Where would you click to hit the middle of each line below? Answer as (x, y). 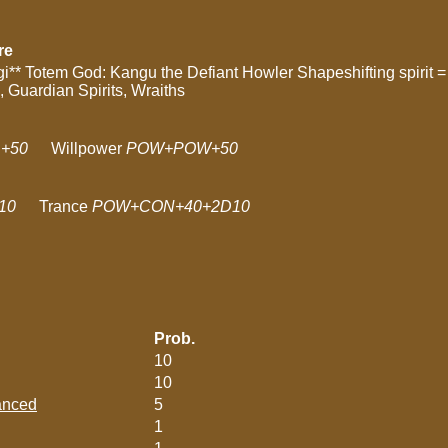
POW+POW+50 (182, 148)
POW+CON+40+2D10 (171, 206)
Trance (63, 206)
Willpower (86, 148)
